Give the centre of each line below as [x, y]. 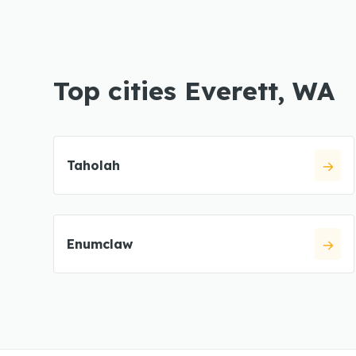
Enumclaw [100, 244]
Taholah [93, 165]
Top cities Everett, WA [194, 91]
